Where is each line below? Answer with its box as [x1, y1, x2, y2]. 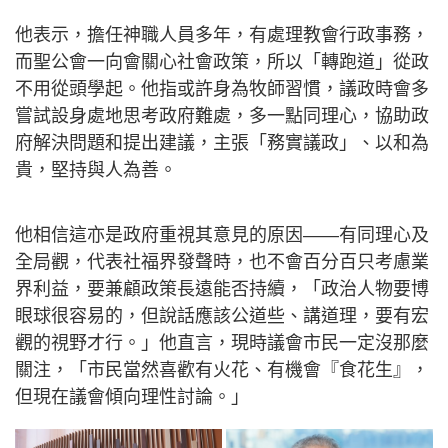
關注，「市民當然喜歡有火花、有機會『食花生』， [15, 360, 429, 380]
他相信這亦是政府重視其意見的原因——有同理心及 [15, 225, 429, 245]
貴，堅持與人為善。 [15, 160, 177, 180]
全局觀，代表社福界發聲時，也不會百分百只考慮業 [15, 252, 429, 272]
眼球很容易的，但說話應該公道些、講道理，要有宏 [15, 306, 429, 326]
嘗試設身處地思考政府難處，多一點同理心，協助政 [15, 106, 429, 126]
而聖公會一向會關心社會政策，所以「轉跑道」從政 [15, 52, 429, 72]
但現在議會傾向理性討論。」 [15, 387, 249, 407]
